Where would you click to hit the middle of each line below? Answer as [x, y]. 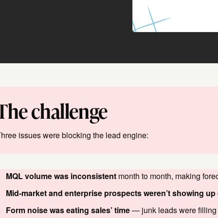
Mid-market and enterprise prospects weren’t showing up [111, 193]
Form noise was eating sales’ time [68, 210]
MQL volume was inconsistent [61, 176]
